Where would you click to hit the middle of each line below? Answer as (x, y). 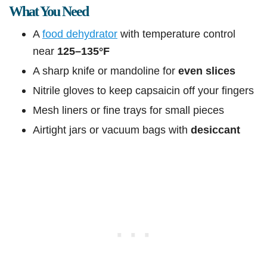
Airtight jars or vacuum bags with (112, 130)
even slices (207, 71)
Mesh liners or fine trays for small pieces (128, 110)
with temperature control (176, 34)
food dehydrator (80, 34)
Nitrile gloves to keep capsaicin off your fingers (143, 91)
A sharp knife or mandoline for (105, 71)
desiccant (215, 130)
